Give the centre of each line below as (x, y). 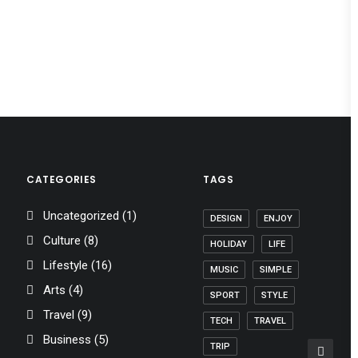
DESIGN (226, 219)
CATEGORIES (62, 179)
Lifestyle (66, 265)
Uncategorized (81, 216)
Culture (62, 241)
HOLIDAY (229, 244)
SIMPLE (276, 270)
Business (67, 340)
